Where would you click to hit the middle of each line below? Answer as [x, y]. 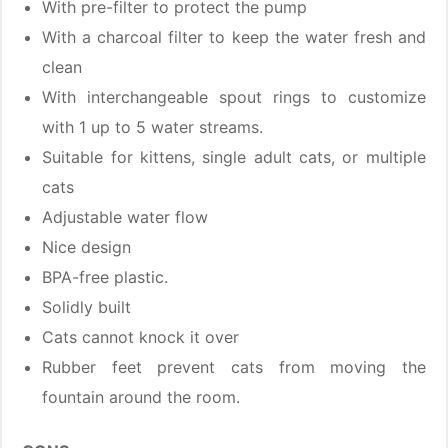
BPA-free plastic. [105, 277]
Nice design [87, 247]
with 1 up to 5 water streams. [153, 127]
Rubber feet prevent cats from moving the [234, 367]
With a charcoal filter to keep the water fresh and [234, 37]
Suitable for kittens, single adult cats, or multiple [234, 157]
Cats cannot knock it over [141, 337]
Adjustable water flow [125, 217]
